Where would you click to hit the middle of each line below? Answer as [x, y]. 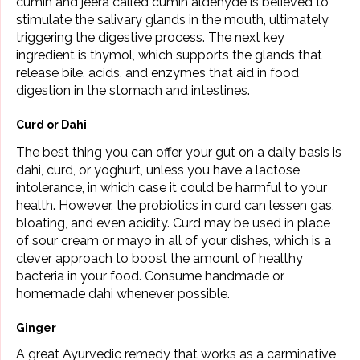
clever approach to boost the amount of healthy [160, 259]
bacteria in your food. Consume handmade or [150, 276]
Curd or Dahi [51, 125]
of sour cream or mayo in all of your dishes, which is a [174, 241]
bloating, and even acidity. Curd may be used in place [173, 223]
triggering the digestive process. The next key [150, 38]
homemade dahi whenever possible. [123, 294]
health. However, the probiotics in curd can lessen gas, [175, 206]
